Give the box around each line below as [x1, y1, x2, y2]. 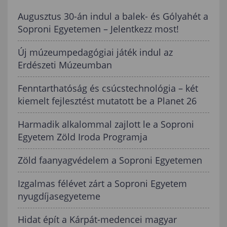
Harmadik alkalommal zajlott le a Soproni [18, 118, 194, 131]
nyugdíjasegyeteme [18, 190, 100, 203]
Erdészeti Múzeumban [18, 59, 112, 71]
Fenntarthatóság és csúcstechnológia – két [18, 82, 198, 95]
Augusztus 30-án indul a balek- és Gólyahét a [18, 10, 208, 23]
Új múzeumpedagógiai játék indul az [18, 46, 173, 59]
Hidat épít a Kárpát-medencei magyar [18, 213, 177, 226]
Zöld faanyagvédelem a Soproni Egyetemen [18, 154, 202, 167]
